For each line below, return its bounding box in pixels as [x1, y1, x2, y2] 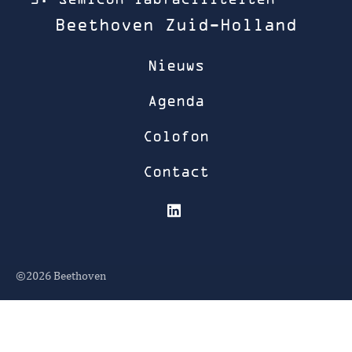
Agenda [148, 93, 204, 110]
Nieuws [148, 57, 204, 75]
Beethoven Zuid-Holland [55, 16, 297, 35]
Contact [143, 163, 209, 181]
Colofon [143, 128, 209, 145]
